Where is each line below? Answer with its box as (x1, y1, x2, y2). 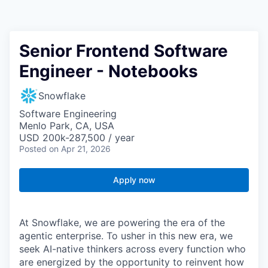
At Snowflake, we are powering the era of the (19, 217, 225, 229)
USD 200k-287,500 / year (19, 132, 135, 144)
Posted (19, 144, 47, 154)
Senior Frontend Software (19, 41, 228, 62)
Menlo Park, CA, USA (19, 120, 114, 132)
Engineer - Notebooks (19, 61, 198, 82)
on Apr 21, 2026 (49, 144, 111, 154)
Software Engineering (19, 108, 117, 120)
